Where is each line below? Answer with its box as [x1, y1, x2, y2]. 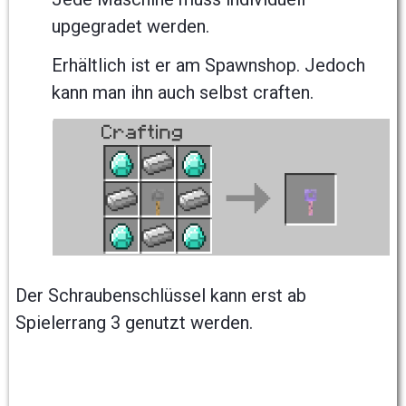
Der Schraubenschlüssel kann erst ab [15, 285, 306, 307]
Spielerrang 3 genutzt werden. [15, 312, 253, 334]
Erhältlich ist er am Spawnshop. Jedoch [52, 54, 365, 77]
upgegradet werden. [52, 15, 209, 38]
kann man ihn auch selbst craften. [52, 82, 318, 104]
